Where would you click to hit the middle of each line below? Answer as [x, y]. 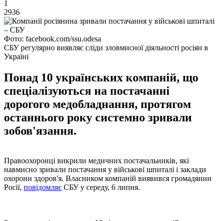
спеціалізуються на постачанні [87, 91]
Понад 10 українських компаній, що [101, 77]
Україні [16, 56]
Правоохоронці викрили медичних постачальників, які [96, 160]
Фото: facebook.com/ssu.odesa [53, 38]
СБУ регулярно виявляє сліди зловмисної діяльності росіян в [106, 47]
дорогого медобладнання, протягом [97, 104]
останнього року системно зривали [98, 117]
